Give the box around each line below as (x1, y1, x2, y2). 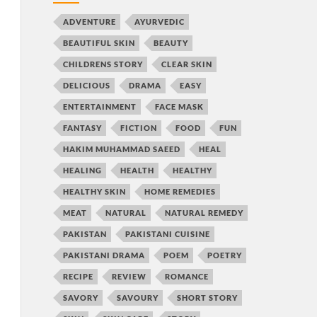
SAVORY (62, 292, 98, 302)
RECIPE (62, 271, 93, 281)
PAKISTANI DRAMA (62, 250, 145, 260)
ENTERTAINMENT (62, 101, 137, 111)
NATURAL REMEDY (164, 207, 243, 217)
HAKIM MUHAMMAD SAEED (62, 144, 180, 154)
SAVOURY (116, 292, 158, 302)
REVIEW (111, 271, 146, 281)
